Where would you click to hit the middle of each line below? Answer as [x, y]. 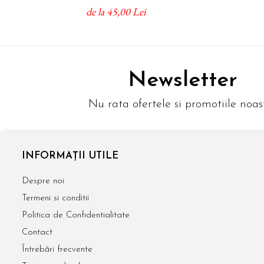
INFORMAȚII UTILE [70, 156]
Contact [37, 233]
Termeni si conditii [55, 199]
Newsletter [182, 80]
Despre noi [43, 181]
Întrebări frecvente [57, 250]
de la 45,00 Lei [115, 12]
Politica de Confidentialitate [76, 216]
